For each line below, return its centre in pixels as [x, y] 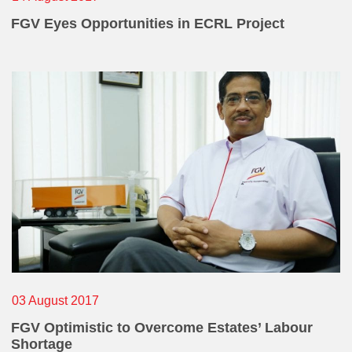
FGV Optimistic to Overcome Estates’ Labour [162, 327]
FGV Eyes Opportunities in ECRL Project [148, 24]
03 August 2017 [55, 300]
